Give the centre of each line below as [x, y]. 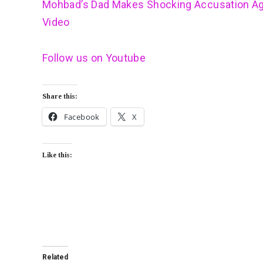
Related [55, 257]
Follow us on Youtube [94, 58]
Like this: [57, 155]
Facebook [82, 117]
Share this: [60, 97]
